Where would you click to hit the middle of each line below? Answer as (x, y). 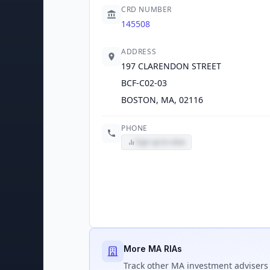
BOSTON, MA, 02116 (162, 100)
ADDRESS (139, 52)
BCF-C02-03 (144, 83)
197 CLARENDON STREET (171, 66)
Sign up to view (160, 142)
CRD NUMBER (146, 9)
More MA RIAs (153, 249)
